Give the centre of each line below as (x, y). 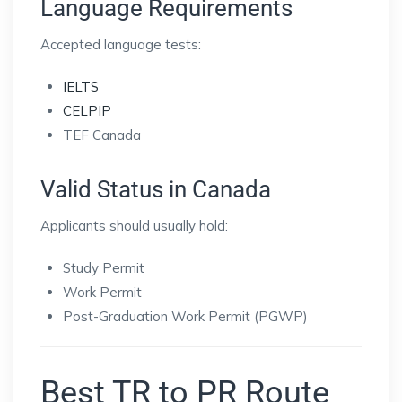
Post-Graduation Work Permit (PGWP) (185, 317)
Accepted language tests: (121, 45)
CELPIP (87, 111)
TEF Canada (102, 135)
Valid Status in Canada (156, 190)
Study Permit (104, 268)
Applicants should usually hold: (134, 226)
